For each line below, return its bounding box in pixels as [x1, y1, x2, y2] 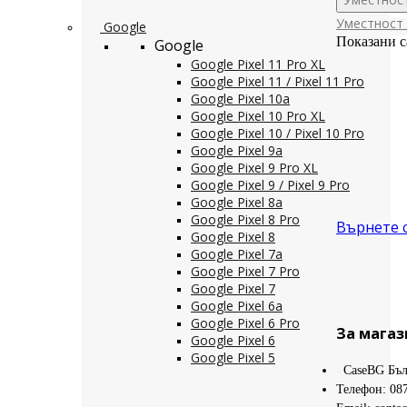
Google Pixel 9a [191, 142, 283, 159]
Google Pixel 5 [191, 349, 275, 366]
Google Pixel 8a [191, 194, 283, 211]
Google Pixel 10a [191, 90, 290, 107]
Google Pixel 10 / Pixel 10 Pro [191, 124, 364, 142]
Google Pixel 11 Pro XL [191, 55, 325, 73]
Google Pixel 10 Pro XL [191, 107, 325, 124]
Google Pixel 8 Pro [191, 211, 300, 228]
